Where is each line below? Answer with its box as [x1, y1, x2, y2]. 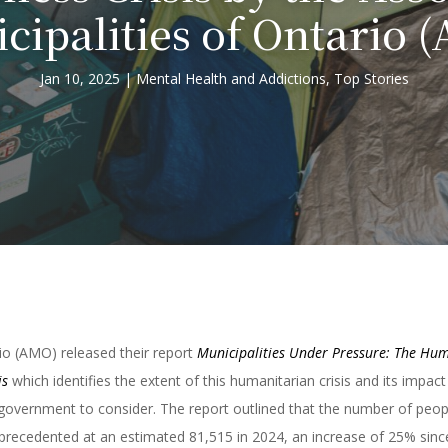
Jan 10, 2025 [39, 69, 120, 89]
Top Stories [333, 69, 409, 89]
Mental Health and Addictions [135, 69, 326, 89]
